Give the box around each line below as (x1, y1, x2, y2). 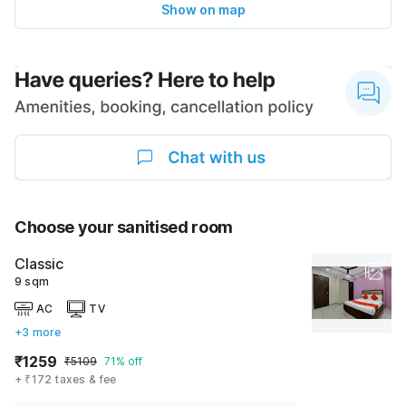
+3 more (14, 324, 62, 339)
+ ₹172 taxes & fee (14, 372, 117, 386)
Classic (14, 254, 63, 273)
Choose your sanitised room (14, 217, 233, 237)
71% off (104, 353, 142, 368)
